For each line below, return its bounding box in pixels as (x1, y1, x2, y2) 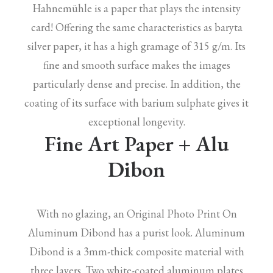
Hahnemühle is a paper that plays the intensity (32, 1, 241, 15)
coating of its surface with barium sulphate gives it (24, 96, 249, 110)
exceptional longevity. (88, 115, 185, 129)
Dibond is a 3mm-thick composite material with (29, 244, 244, 258)
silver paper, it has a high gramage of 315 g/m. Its (27, 39, 246, 53)
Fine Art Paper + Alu (44, 130, 229, 157)
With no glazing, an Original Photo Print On (36, 207, 237, 221)
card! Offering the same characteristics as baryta (30, 20, 243, 34)
